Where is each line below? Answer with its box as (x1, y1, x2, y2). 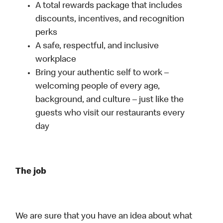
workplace (35, 55, 77, 65)
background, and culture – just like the (35, 96, 184, 105)
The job (15, 167, 47, 177)
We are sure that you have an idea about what (15, 212, 193, 222)
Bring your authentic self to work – (35, 69, 169, 78)
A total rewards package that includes (35, 1, 183, 11)
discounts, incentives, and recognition (35, 15, 185, 24)
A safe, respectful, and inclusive (35, 42, 159, 51)
